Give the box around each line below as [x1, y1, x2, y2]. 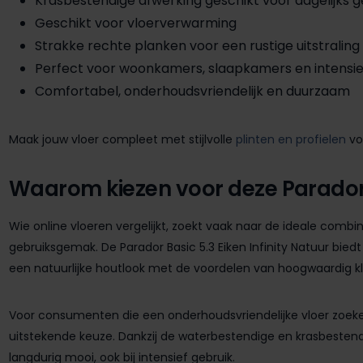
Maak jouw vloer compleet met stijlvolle [9, 130, 236, 147]
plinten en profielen [236, 130, 346, 147]
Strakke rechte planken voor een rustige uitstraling [35, 36, 360, 55]
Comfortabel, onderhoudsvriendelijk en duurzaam [35, 81, 350, 100]
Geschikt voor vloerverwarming [35, 13, 237, 32]
